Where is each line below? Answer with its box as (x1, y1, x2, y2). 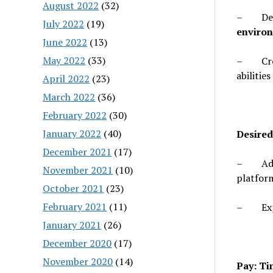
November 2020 (43, 254, 113, 268)
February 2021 (43, 199, 107, 213)
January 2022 (43, 126, 102, 140)
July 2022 (43, 16, 85, 30)
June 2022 (43, 35, 88, 49)
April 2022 (43, 71, 90, 85)
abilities (236, 69, 271, 82)
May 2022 (43, 53, 86, 67)
